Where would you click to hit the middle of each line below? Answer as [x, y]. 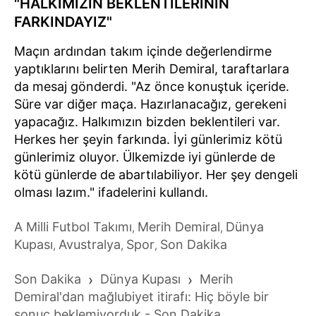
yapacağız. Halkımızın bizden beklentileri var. [147, 121]
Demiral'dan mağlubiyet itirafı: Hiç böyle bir [141, 296]
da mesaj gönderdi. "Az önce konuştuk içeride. [152, 86]
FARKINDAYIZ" [63, 22]
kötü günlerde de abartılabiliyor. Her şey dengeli [156, 174]
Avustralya [90, 244]
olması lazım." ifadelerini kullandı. [111, 192]
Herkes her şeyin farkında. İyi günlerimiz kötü [148, 139]
